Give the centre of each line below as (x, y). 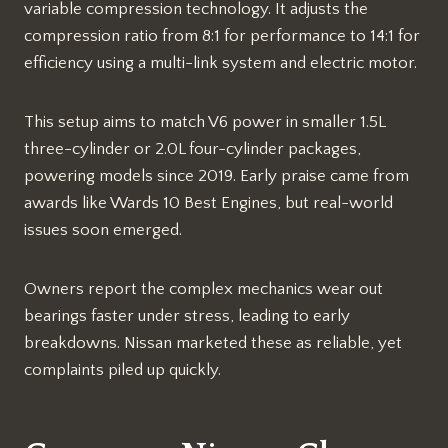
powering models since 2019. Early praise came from (216, 175)
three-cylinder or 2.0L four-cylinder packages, (192, 148)
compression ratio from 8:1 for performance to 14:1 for (222, 35)
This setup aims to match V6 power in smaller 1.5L (204, 121)
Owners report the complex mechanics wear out (203, 288)
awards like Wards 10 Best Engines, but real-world (208, 202)
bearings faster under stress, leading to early (187, 315)
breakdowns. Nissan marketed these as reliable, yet (213, 342)
